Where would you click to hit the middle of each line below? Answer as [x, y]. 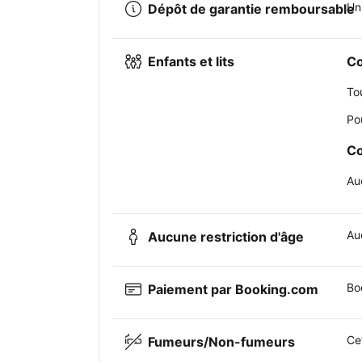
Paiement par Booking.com [233, 290]
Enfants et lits [191, 62]
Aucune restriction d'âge [226, 237]
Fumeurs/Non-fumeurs [221, 342]
